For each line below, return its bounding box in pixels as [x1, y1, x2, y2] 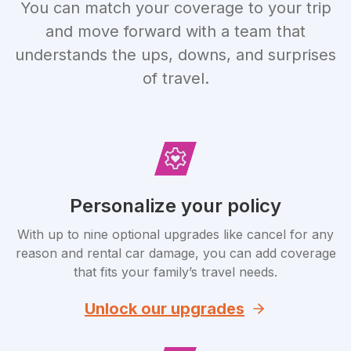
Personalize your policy [70, 194, 281, 217]
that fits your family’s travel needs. [74, 264, 277, 280]
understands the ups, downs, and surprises [15, 45, 336, 64]
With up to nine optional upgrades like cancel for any [17, 226, 334, 242]
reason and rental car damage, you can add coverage [15, 245, 336, 261]
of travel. [142, 69, 209, 88]
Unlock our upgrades [85, 299, 244, 318]
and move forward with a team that [45, 22, 306, 41]
